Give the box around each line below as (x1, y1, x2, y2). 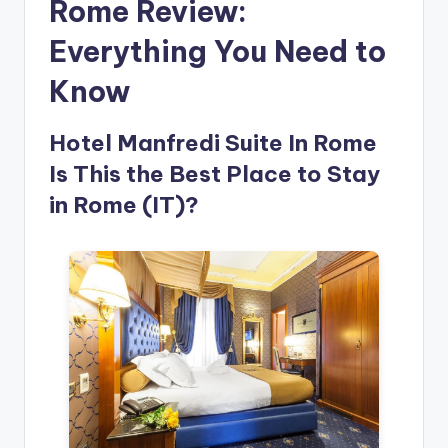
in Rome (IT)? (49, 191, 199, 220)
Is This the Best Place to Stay (49, 160, 380, 189)
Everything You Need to (49, 33, 386, 71)
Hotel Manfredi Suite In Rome (49, 129, 377, 158)
